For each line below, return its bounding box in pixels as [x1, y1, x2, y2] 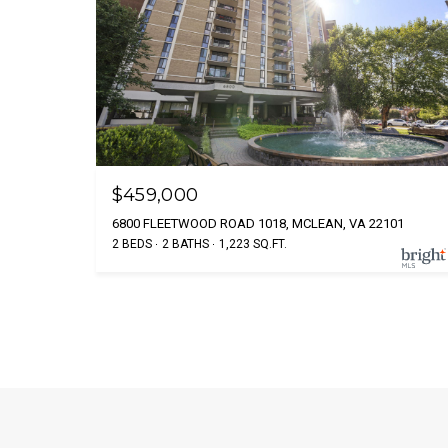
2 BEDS [111, 236, 152, 251]
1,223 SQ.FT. [218, 236, 287, 251]
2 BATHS [161, 236, 209, 251]
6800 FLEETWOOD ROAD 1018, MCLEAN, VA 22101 [111, 215, 404, 231]
